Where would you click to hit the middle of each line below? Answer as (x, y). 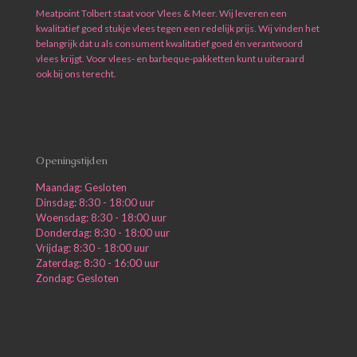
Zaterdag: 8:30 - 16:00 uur (98, 263)
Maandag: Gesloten (81, 187)
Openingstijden (72, 161)
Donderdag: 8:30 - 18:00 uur (103, 233)
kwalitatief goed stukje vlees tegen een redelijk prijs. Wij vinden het (178, 28)
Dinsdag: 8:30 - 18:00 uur (95, 202)
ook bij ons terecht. (76, 74)
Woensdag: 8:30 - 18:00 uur (101, 218)
